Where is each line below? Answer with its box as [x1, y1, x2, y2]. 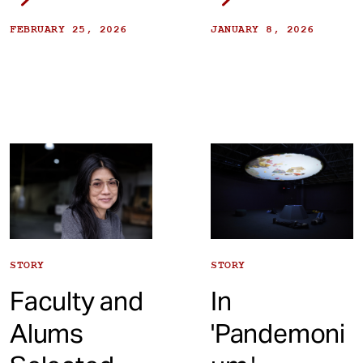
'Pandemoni [211, 316, 346, 350]
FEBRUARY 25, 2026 [10, 22, 127, 36]
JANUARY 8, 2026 [211, 22, 314, 36]
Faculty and [10, 284, 143, 318]
